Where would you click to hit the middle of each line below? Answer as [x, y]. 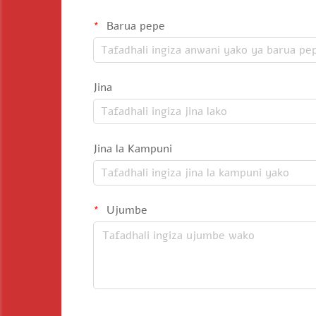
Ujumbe [125, 210]
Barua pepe [134, 26]
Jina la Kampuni [133, 149]
